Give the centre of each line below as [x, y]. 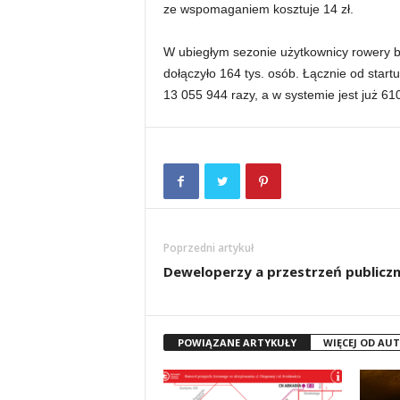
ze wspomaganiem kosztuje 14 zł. [258, 9]
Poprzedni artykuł [208, 248]
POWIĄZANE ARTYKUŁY [237, 342]
